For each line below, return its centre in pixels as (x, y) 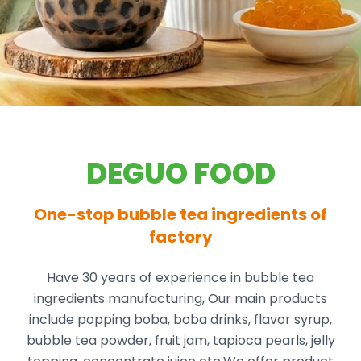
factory (180, 237)
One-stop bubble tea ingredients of (180, 214)
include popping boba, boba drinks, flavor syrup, (180, 320)
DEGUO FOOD (180, 174)
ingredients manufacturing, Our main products (180, 299)
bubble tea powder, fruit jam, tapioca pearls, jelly (180, 340)
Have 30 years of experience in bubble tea (180, 278)
